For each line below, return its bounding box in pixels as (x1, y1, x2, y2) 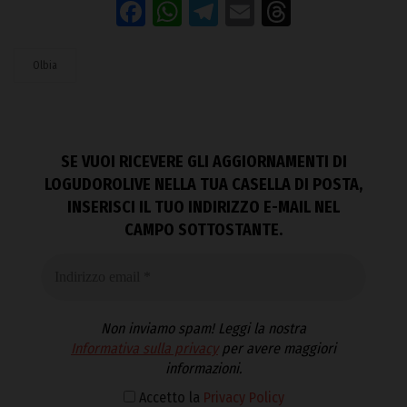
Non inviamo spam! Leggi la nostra (101, 319, 306, 337)
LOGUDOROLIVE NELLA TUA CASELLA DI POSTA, (45, 174, 362, 195)
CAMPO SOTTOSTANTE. (124, 220, 283, 241)
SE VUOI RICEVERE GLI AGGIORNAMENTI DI (60, 152, 347, 173)
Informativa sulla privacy (71, 339, 218, 357)
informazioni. (165, 359, 242, 377)
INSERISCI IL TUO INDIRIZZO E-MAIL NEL (67, 197, 340, 218)
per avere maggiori (218, 339, 336, 357)
